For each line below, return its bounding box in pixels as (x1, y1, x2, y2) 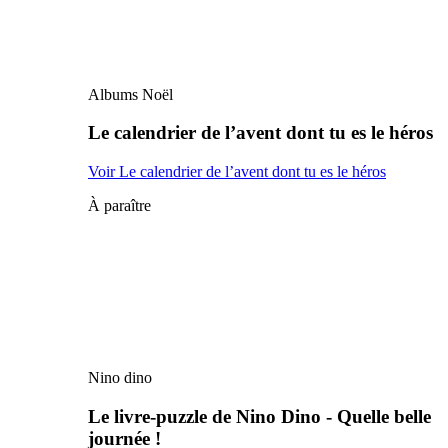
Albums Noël (88, 85, 173, 103)
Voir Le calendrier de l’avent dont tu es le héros (88, 163, 386, 181)
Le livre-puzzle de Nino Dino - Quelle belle (88, 405, 431, 427)
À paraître (88, 197, 151, 215)
